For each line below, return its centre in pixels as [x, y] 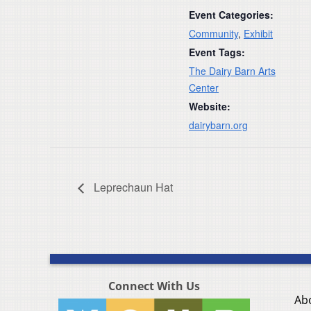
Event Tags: [217, 52]
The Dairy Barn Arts [232, 70]
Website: [210, 106]
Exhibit [258, 33]
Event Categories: [231, 14]
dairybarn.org [218, 125]
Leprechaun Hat [132, 187]
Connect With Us [154, 286]
